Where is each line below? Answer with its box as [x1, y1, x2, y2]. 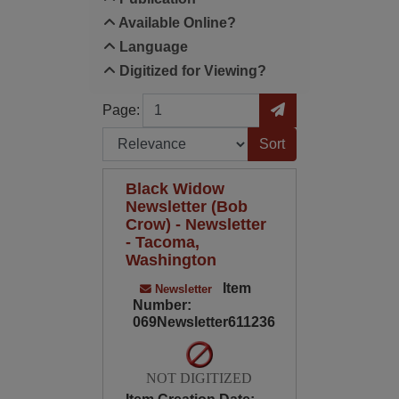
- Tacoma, [125, 232, 199, 251]
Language [115, 39, 188, 54]
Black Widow [125, 179, 224, 198]
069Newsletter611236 [132, 314, 275, 330]
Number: [132, 297, 191, 313]
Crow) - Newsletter [125, 215, 266, 233]
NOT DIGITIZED [146, 370, 253, 386]
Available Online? [115, 15, 236, 30]
